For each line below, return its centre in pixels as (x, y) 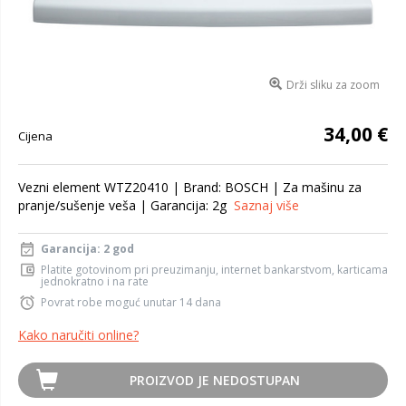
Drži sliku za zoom (333, 85)
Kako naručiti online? (78, 335)
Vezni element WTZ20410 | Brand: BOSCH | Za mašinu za (190, 187)
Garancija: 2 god (87, 249)
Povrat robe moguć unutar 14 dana (131, 302)
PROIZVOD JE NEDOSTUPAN (214, 380)
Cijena (35, 136)
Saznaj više (266, 205)
